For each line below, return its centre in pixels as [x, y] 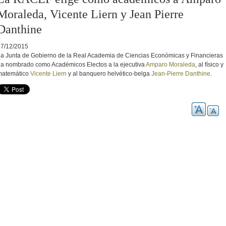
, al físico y [209, 64]
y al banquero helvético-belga [109, 73]
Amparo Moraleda [171, 64]
